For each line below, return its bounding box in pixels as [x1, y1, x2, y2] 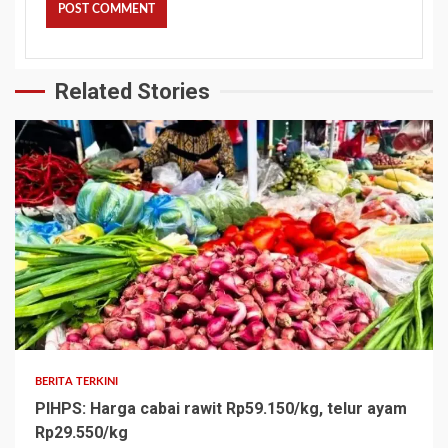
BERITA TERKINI [35, 375, 119, 387]
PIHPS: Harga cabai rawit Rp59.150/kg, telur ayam [35, 398, 407, 418]
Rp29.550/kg [35, 422, 128, 442]
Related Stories [55, 78, 210, 104]
